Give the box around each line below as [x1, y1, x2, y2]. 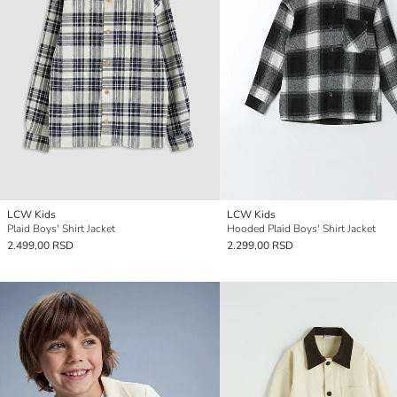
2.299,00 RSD [227, 237, 293, 253]
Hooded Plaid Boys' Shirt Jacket [227, 221, 376, 236]
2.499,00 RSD [7, 237, 74, 253]
